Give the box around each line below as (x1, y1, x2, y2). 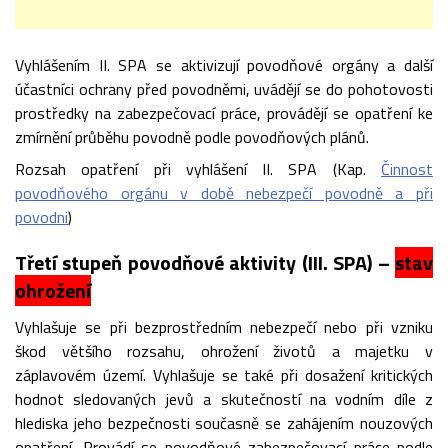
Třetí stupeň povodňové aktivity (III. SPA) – (15, 247, 395, 278)
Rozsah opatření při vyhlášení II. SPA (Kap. (15, 157, 381, 181)
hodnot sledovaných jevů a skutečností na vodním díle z (15, 387, 433, 411)
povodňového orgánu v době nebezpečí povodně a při (15, 181, 433, 205)
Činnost (381, 157, 433, 181)
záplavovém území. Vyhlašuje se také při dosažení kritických (15, 363, 433, 387)
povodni (15, 205, 68, 229)
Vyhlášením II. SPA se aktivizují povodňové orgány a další (15, 53, 433, 77)
